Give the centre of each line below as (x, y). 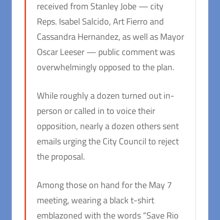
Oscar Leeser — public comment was (106, 52)
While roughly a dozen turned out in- (106, 96)
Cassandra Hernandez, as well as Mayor (110, 37)
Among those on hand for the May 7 (104, 185)
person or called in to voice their (96, 111)
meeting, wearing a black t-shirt (96, 200)
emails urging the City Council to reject (108, 141)
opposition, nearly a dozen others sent (108, 126)
